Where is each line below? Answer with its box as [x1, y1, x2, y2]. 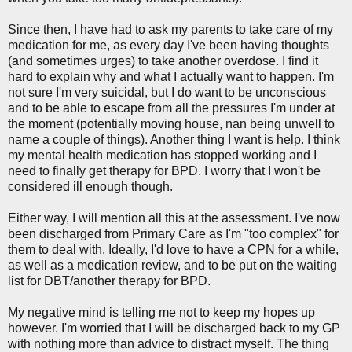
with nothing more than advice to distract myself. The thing [8, 336, 329, 350]
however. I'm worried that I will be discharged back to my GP [8, 321, 340, 335]
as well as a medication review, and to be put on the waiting [8, 258, 337, 272]
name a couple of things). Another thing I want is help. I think [8, 132, 340, 146]
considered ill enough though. [8, 179, 173, 193]
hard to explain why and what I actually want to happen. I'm [8, 69, 334, 83]
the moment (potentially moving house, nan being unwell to [8, 116, 335, 130]
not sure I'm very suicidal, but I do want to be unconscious [8, 85, 326, 99]
